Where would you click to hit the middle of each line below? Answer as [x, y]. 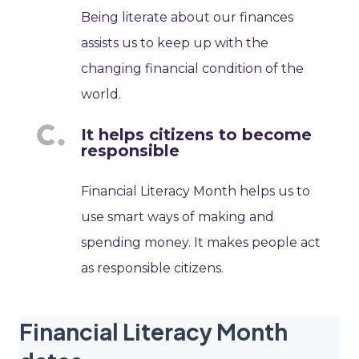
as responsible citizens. [153, 268]
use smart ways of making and [178, 217]
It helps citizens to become [197, 135]
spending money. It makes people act [201, 243]
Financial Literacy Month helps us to [196, 192]
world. [101, 95]
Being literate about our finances [188, 18]
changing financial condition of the [193, 69]
